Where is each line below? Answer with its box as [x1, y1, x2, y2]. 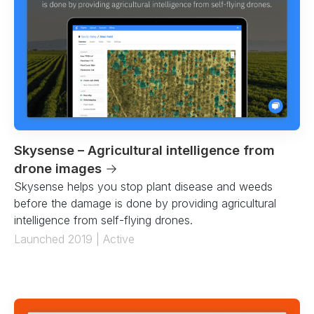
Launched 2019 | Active [14, 231, 135, 246]
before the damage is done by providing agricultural [14, 196, 276, 210]
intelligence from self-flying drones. [14, 212, 193, 227]
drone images [14, 160, 105, 177]
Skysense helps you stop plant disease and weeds [14, 179, 273, 193]
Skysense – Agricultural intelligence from [14, 142, 275, 158]
